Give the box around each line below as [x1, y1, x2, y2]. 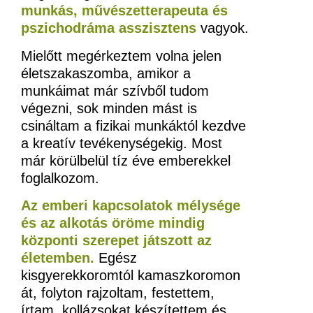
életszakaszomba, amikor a [21, 65, 191, 81]
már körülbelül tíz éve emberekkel [21, 152, 231, 168]
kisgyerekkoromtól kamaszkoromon [21, 268, 240, 284]
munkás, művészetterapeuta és [21, 3, 228, 19]
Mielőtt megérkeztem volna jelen [21, 48, 221, 64]
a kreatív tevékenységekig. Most [21, 135, 222, 151]
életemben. [21, 250, 99, 266]
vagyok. [196, 20, 249, 36]
